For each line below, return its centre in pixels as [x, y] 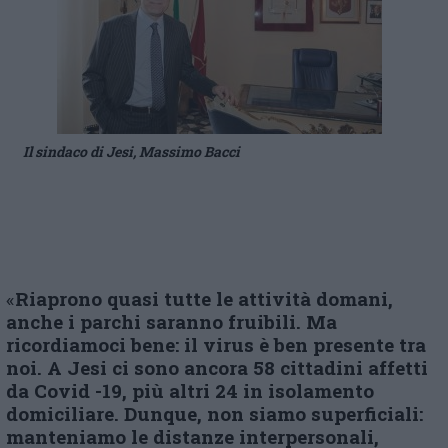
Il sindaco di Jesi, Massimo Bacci [131, 151]
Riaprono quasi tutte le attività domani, [204, 298]
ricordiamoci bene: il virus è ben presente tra [216, 344]
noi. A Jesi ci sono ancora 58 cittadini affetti [217, 367]
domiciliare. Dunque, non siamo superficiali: [214, 413]
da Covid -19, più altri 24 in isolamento [190, 390]
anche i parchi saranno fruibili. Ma [171, 321]
